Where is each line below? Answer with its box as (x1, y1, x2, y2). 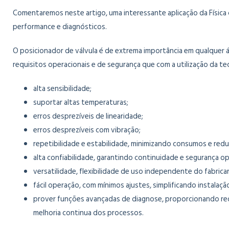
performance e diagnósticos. (13, 20, 107, 33)
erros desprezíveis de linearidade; (33, 110, 143, 123)
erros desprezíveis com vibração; (33, 124, 141, 136)
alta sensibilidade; (33, 82, 91, 95)
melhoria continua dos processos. (33, 207, 144, 219)
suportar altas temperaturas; (33, 96, 128, 109)
